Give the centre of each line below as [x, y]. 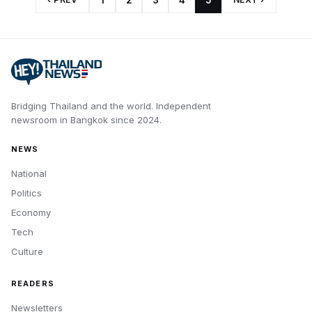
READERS [33, 283]
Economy [31, 212]
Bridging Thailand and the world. [82, 106]
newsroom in [41, 120]
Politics [26, 193]
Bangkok [89, 120]
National [29, 173]
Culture [27, 251]
